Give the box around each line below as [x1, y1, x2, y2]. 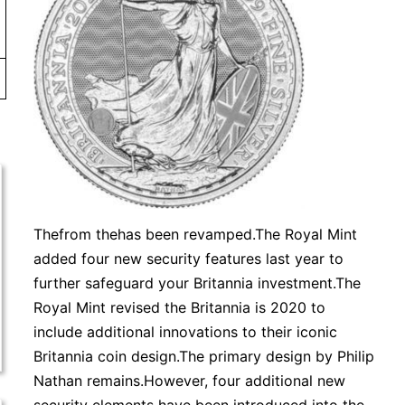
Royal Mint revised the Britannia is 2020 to [33, 298, 326, 316]
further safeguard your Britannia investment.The [33, 274, 362, 292]
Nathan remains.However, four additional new [33, 372, 346, 390]
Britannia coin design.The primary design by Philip [33, 347, 375, 365]
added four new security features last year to [33, 250, 344, 268]
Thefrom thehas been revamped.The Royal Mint [33, 225, 358, 243]
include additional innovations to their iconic [33, 323, 338, 341]
